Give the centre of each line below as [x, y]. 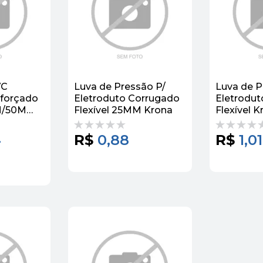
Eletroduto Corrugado [127, 98]
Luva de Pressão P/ [120, 86]
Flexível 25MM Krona [123, 110]
